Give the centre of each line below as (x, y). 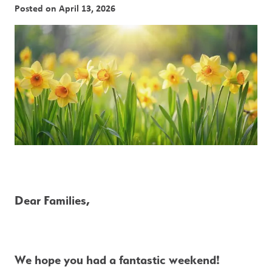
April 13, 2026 (87, 8)
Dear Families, (52, 201)
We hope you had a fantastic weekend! (117, 260)
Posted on (37, 8)
